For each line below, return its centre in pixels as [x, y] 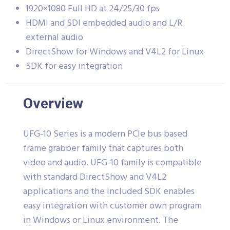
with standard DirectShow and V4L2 [95, 177]
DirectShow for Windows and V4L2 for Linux [115, 52]
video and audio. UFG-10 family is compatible [112, 163]
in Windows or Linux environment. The [101, 220]
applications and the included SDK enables [109, 191]
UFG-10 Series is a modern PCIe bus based [105, 134]
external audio [54, 37]
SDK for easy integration [74, 66]
